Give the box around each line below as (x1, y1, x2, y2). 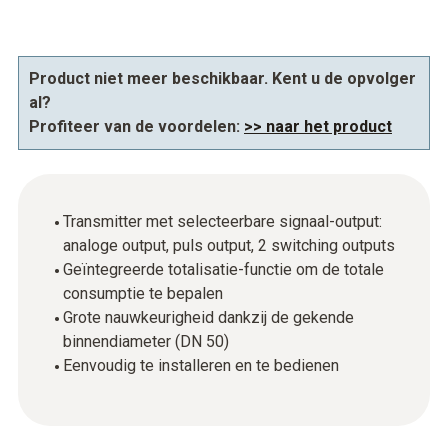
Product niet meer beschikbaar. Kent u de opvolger (29, 69, 416, 88)
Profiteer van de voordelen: (29, 117, 244, 136)
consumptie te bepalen (63, 284, 227, 303)
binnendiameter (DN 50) (63, 332, 229, 351)
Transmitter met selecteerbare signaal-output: (63, 212, 382, 231)
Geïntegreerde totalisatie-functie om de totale (63, 260, 384, 279)
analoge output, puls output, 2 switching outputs (63, 236, 399, 255)
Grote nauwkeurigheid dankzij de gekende (63, 308, 354, 327)
